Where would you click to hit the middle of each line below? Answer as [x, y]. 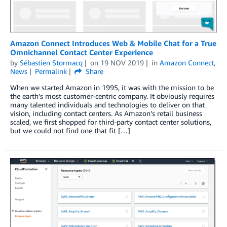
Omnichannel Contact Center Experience [82, 52]
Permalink [51, 71]
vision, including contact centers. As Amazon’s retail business [106, 113]
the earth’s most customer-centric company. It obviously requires [112, 96]
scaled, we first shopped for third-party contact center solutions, [111, 122]
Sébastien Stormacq [51, 63]
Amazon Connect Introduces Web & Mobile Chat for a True [113, 43]
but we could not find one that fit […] [70, 131]
